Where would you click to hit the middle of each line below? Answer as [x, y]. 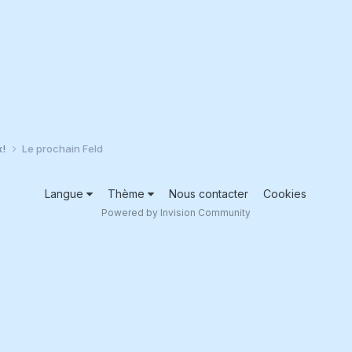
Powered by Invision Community [176, 212]
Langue [66, 193]
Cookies [285, 193]
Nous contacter [209, 193]
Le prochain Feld [62, 148]
